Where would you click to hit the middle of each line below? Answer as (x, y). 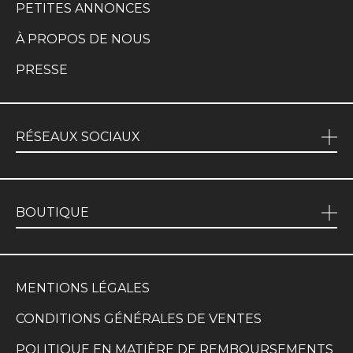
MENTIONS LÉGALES (83, 288)
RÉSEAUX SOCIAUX (78, 137)
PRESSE (42, 69)
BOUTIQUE (52, 213)
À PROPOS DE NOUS (83, 39)
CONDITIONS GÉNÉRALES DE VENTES (139, 318)
